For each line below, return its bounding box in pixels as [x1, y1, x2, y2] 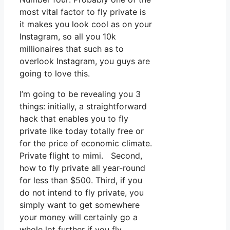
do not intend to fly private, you [20, 187, 144, 198]
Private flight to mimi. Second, [20, 150, 142, 161]
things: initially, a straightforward [20, 101, 147, 112]
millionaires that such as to [20, 44, 124, 54]
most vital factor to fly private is [20, 7, 146, 17]
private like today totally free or [20, 126, 144, 137]
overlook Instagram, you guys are [20, 56, 150, 67]
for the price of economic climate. [20, 138, 152, 149]
